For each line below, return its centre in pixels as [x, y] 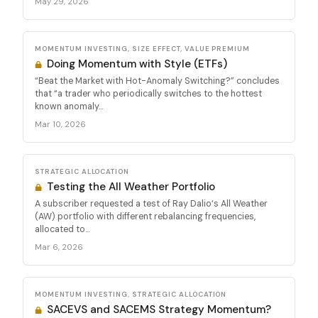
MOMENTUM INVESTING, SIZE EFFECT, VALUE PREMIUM [143, 48]
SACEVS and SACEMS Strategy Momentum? [158, 309]
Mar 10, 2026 [60, 124]
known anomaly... [69, 106]
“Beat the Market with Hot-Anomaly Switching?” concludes [157, 81]
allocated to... [62, 229]
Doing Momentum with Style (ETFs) [136, 64]
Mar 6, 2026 [59, 247]
